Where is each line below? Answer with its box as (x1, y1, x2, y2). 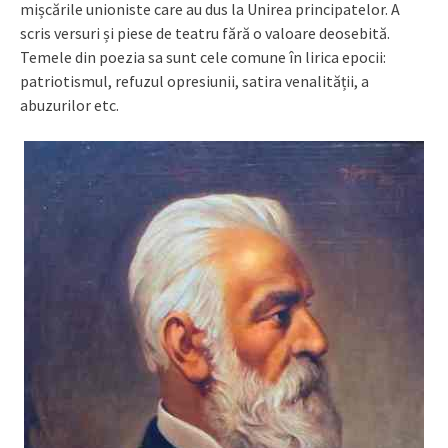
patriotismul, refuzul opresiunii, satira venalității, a (20, 70, 369, 91)
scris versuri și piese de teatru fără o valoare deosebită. (20, 22, 390, 43)
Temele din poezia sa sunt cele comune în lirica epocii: (20, 46, 386, 67)
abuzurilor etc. (20, 94, 119, 115)
